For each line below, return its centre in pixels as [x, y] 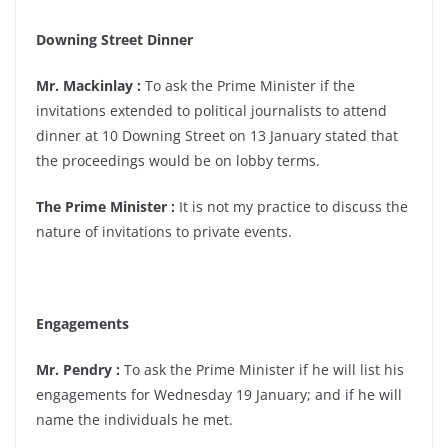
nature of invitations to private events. [164, 231]
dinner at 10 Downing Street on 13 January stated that [217, 135]
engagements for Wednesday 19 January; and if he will [219, 394]
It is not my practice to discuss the [291, 206]
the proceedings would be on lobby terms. [178, 160]
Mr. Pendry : [78, 369]
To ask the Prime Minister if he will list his [262, 369]
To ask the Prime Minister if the [248, 85]
